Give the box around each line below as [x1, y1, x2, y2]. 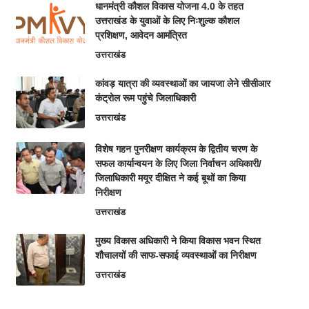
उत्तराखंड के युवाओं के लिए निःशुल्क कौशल [94, 15, 239, 26]
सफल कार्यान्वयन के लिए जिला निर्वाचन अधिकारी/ [94, 158, 261, 169]
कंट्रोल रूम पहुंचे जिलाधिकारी [94, 92, 196, 103]
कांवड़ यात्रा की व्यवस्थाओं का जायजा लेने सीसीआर [94, 78, 270, 89]
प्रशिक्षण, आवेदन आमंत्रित [94, 30, 187, 41]
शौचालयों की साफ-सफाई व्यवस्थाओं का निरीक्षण [94, 250, 257, 261]
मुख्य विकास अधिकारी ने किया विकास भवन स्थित [94, 235, 261, 246]
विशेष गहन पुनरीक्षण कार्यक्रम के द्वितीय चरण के [94, 143, 257, 154]
